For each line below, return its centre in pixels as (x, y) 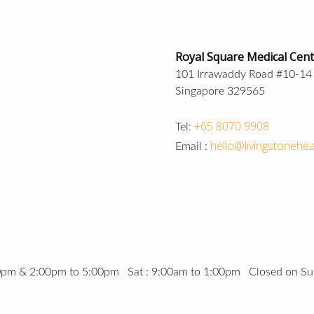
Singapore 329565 (220, 91)
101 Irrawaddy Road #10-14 (244, 74)
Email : (193, 146)
